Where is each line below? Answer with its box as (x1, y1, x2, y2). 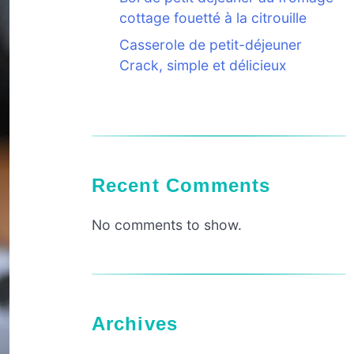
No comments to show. (91, 216, 242, 233)
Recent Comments (105, 174, 271, 196)
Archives (105, 312, 179, 334)
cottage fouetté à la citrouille (119, 9, 307, 27)
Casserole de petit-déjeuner (119, 36, 302, 54)
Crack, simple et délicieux (119, 57, 287, 74)
